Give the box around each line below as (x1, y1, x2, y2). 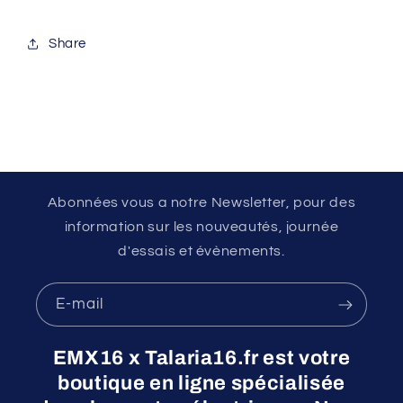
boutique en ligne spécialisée (57, 372, 346, 395)
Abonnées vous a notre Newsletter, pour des (47, 195, 356, 210)
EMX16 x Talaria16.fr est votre (52, 347, 351, 370)
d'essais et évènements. (118, 244, 285, 259)
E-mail (56, 295, 104, 312)
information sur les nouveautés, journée (64, 219, 339, 235)
